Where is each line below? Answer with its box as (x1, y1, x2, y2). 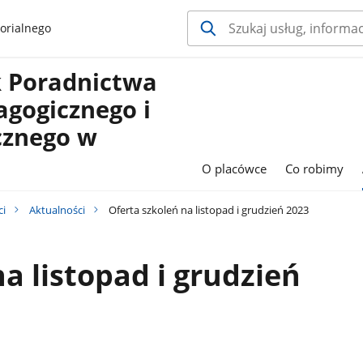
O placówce (201, 160, 267, 177)
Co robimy (285, 160, 344, 177)
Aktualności (29, 202, 86, 217)
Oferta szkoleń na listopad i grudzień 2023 (105, 202, 309, 217)
